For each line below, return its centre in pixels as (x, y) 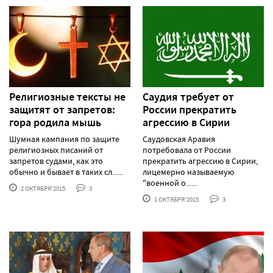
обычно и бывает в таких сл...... (66, 172)
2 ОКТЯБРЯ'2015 (42, 188)
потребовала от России (187, 150)
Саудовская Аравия (179, 139)
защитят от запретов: (62, 109)
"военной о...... (170, 183)
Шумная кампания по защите (64, 139)
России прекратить (190, 109)
